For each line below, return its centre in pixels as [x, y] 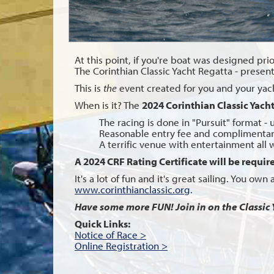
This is [89, 88]
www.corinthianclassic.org [132, 190]
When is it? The [108, 105]
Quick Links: [102, 224]
